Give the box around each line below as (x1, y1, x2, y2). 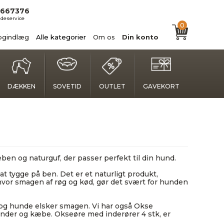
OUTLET (98, 82, 125, 90)
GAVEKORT (142, 82, 179, 90)
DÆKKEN (7, 82, 36, 90)
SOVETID (52, 82, 81, 90)
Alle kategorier (36, 32, 86, 41)
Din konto (122, 32, 158, 41)
